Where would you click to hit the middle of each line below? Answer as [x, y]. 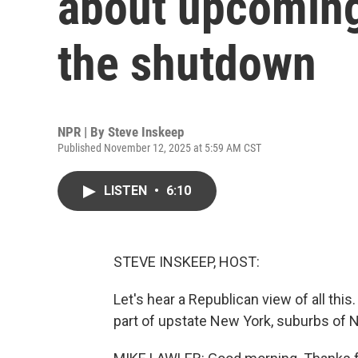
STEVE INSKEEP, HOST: [187, 262]
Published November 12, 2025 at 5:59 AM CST [159, 148]
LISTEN [127, 191]
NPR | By [83, 132]
